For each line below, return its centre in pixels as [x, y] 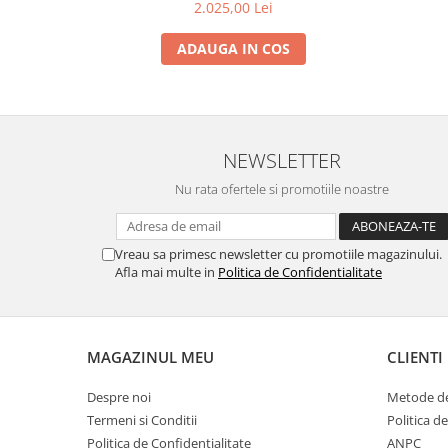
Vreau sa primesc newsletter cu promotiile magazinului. [278, 254]
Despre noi [119, 397]
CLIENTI [415, 357]
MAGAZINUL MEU [150, 357]
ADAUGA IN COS [233, 49]
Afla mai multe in [166, 272]
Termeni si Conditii [142, 420]
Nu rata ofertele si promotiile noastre [282, 189]
